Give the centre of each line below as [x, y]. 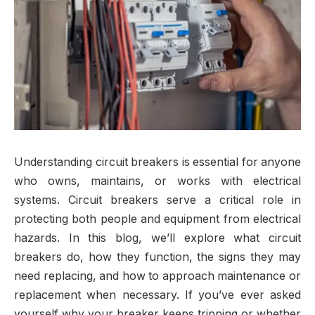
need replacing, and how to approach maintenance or [157, 276]
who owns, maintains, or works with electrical [157, 181]
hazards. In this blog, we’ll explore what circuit [157, 238]
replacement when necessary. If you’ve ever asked [157, 295]
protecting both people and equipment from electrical [157, 219]
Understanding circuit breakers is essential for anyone [157, 162]
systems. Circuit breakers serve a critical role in [157, 200]
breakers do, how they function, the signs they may [157, 257]
